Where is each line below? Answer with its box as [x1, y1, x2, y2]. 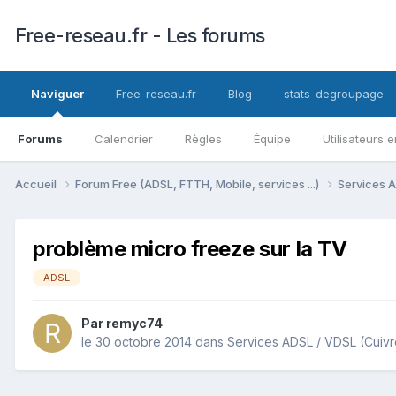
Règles [185, 132, 222, 146]
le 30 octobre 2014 [81, 334, 192, 350]
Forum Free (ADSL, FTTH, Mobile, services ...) [75, 176, 322, 191]
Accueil [15, 176, 59, 191]
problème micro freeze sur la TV [33, 235, 347, 262]
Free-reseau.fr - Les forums [15, 24, 265, 47]
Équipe [254, 132, 291, 146]
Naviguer [31, 87, 84, 101]
